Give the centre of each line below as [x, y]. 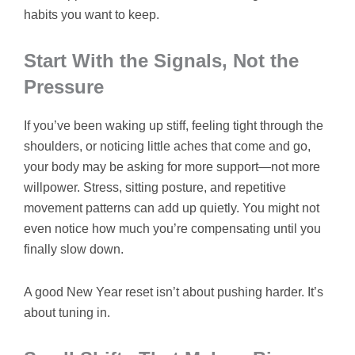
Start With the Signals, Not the [161, 60]
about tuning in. [67, 312]
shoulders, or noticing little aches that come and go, [167, 146]
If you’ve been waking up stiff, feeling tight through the [174, 125]
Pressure [64, 86]
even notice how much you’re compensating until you [172, 228]
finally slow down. [74, 249]
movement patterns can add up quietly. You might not [172, 208]
